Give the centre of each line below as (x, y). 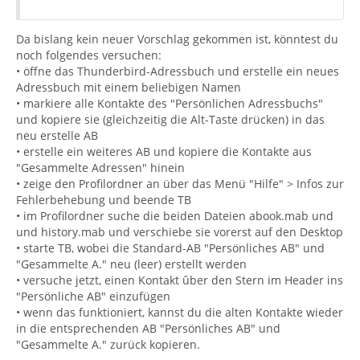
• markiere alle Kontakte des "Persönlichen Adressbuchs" (170, 103)
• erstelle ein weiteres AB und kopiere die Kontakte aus (164, 151)
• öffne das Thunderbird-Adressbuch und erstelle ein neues (178, 71)
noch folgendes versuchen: (89, 55)
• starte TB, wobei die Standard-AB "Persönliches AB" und (170, 248)
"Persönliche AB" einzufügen (93, 296)
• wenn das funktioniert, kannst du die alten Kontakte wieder (180, 312)
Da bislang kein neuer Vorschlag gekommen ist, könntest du (177, 39)
